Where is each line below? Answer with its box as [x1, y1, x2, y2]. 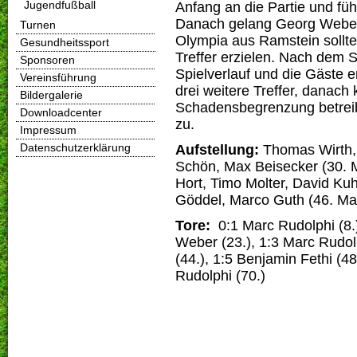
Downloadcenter [20, 107, 102, 119]
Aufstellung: [175, 142, 259, 159]
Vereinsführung [20, 72, 96, 84]
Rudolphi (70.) [175, 267, 265, 284]
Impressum [20, 124, 76, 136]
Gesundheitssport [20, 37, 109, 49]
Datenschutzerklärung [20, 142, 131, 154]
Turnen [20, 19, 56, 31]
